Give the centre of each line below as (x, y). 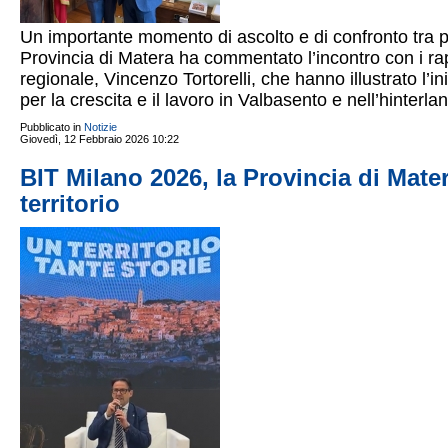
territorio (70, 203)
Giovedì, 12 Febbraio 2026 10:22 (99, 139)
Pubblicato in (50, 127)
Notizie (100, 127)
